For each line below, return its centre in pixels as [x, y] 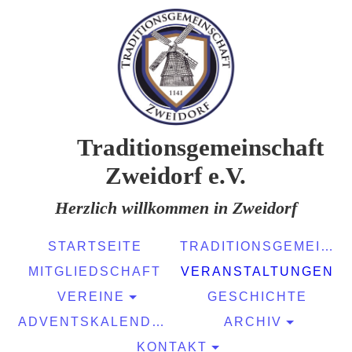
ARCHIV [253, 322]
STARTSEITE [95, 246]
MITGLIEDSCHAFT [95, 271]
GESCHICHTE [257, 297]
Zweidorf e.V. [176, 176]
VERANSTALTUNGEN [257, 271]
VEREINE [91, 297]
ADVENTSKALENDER [158, 322]
